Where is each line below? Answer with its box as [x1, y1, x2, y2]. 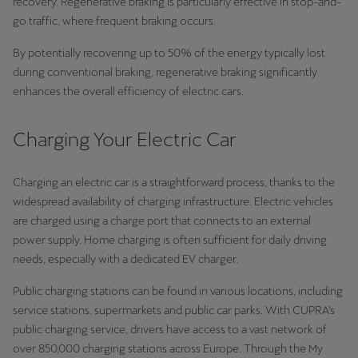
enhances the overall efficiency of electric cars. [13, 85, 244, 97]
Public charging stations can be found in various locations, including [13, 284, 343, 297]
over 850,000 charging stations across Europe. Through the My [13, 342, 323, 355]
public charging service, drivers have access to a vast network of [13, 323, 327, 336]
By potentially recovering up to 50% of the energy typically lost [13, 46, 325, 59]
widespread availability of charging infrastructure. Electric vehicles [13, 195, 333, 208]
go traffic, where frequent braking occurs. [13, 14, 216, 27]
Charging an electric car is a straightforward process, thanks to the [13, 176, 335, 189]
